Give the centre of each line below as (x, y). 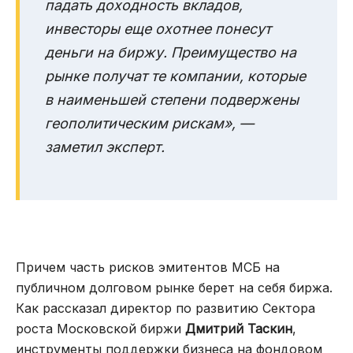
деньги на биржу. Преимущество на (171, 53)
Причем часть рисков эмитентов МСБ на (148, 268)
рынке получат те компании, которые (175, 76)
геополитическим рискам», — (149, 124)
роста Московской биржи (100, 329)
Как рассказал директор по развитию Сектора (165, 308)
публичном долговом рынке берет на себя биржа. (174, 288)
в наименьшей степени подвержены (172, 100)
